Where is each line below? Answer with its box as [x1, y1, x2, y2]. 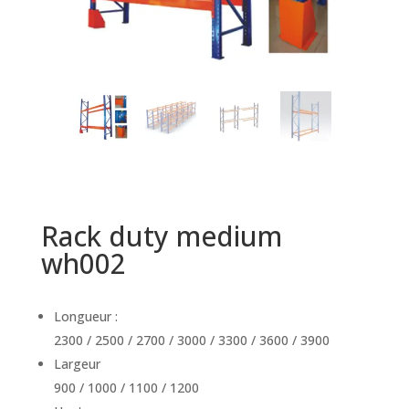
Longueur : [53, 308, 118, 326]
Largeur [53, 355, 100, 373]
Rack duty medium [40, 217, 282, 256]
